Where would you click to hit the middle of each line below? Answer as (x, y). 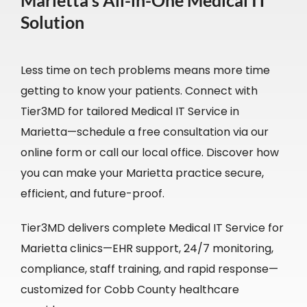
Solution (52, 22)
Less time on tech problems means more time (145, 71)
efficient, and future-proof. (92, 194)
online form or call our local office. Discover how (149, 153)
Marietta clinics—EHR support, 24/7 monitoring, (147, 249)
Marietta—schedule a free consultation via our (144, 132)
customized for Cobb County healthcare (130, 290)
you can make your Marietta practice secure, (142, 173)
